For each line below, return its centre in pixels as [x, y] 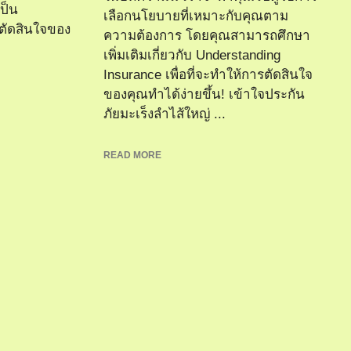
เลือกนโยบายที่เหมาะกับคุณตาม [196, 16]
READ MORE [132, 155]
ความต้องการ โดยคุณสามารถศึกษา [207, 36]
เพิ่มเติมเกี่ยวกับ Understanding [192, 55]
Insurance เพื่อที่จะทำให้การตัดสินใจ [208, 75]
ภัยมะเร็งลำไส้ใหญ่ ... [165, 114]
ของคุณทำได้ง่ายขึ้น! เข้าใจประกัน [204, 94]
